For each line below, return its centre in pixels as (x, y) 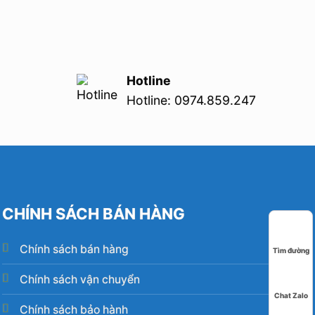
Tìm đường (291, 250)
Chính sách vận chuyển (79, 279)
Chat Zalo (291, 296)
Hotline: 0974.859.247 (192, 101)
